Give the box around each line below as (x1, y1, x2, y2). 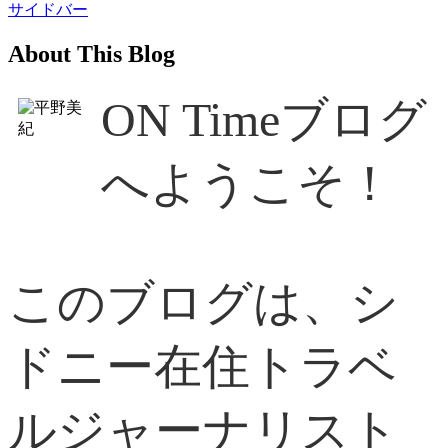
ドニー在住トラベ (8, 339, 397, 393)
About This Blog (8, 40, 175, 67)
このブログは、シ (8, 275, 399, 329)
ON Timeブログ (101, 92, 427, 146)
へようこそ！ (101, 156, 394, 210)
